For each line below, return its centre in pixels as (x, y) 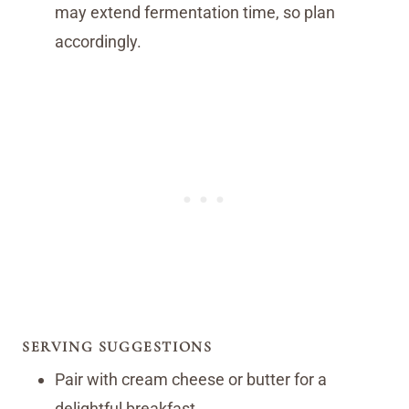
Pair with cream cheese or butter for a (191, 379)
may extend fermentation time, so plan (195, 12)
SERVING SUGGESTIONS (117, 346)
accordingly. (98, 41)
